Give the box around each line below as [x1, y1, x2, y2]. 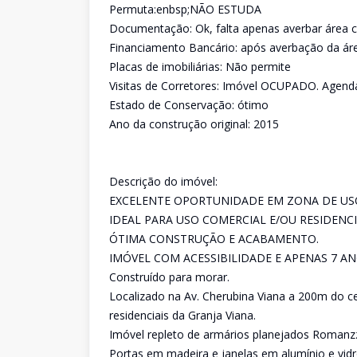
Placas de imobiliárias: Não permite [109, 59, 291, 74]
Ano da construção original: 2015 [109, 116, 279, 131]
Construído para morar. [109, 269, 229, 284]
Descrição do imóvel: [109, 174, 218, 189]
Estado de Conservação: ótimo [109, 97, 269, 112]
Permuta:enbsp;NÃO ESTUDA [109, 2, 261, 17]
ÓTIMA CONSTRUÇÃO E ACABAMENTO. [109, 231, 319, 246]
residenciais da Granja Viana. [109, 308, 256, 323]
